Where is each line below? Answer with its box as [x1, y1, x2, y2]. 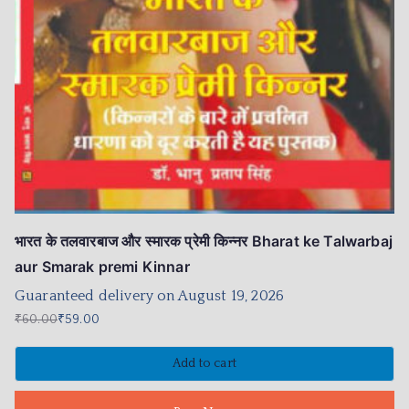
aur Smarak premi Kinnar [15, 257, 190, 276]
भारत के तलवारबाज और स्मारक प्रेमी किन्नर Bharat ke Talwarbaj [15, 231, 393, 250]
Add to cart [173, 355, 236, 371]
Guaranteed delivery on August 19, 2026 [15, 287, 285, 304]
